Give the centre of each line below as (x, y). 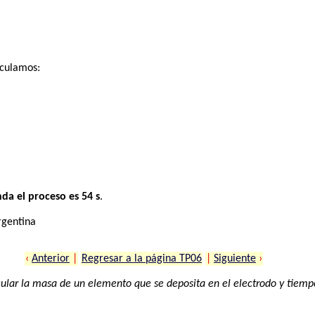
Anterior (51, 258)
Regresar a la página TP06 (142, 258)
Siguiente (235, 258)
